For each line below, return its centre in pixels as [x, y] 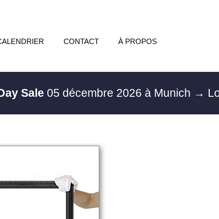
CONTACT [81, 41]
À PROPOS [137, 41]
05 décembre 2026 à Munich [119, 93]
